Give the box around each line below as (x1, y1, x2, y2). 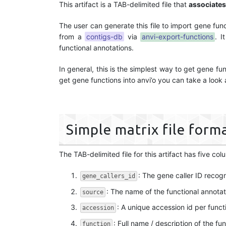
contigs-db (86, 32, 123, 41)
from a (59, 32, 85, 41)
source (82, 188, 103, 196)
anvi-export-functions (142, 32, 214, 41)
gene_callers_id (82, 173, 135, 180)
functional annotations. (59, 43, 134, 52)
